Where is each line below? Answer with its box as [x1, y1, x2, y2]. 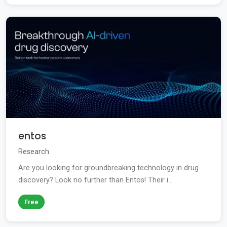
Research [18, 147, 49, 157]
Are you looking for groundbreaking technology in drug [18, 164, 199, 173]
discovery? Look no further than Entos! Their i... [18, 176, 173, 185]
